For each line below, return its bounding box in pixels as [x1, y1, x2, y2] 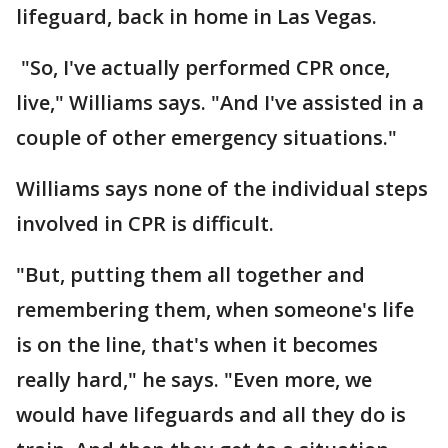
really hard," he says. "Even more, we [16, 366, 372, 393]
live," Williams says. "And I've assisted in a [16, 89, 424, 116]
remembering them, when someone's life [16, 296, 414, 323]
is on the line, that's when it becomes [16, 331, 378, 358]
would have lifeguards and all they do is [16, 401, 406, 428]
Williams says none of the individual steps [16, 175, 428, 202]
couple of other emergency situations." [16, 124, 402, 151]
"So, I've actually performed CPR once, [16, 54, 390, 81]
